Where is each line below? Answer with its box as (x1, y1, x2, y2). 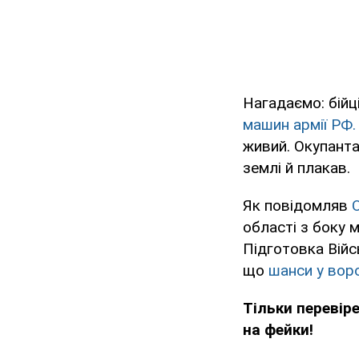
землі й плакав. (243, 159, 350, 178)
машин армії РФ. (243, 115, 356, 135)
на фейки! (243, 321, 313, 340)
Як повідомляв (243, 196, 352, 216)
